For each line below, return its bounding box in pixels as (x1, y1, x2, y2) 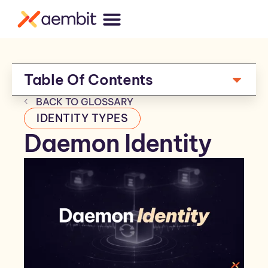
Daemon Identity (24, 128, 212, 159)
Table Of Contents (24, 71, 153, 89)
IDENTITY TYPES (36, 111, 128, 125)
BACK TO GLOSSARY (36, 96, 133, 108)
